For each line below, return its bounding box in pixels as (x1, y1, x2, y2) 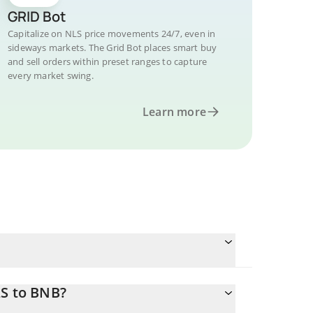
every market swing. (8, 69, 94, 82)
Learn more (143, 104, 206, 119)
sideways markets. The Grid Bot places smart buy (8, 41, 217, 54)
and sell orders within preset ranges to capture (8, 55, 208, 68)
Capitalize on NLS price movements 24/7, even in (8, 27, 216, 40)
